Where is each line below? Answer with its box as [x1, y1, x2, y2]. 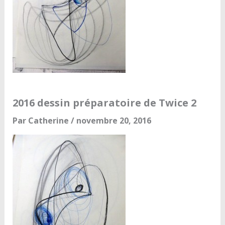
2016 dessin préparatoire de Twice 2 [12, 96, 196, 110]
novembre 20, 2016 [76, 115, 151, 127]
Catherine [28, 115, 71, 127]
